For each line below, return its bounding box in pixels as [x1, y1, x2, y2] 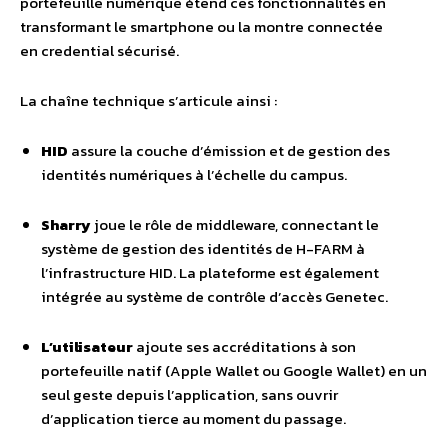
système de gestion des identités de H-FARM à [41, 237, 365, 260]
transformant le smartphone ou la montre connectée [20, 15, 383, 38]
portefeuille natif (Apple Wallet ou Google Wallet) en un [41, 359, 427, 382]
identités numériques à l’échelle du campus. [41, 163, 347, 186]
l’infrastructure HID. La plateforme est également [41, 261, 379, 284]
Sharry [41, 213, 91, 236]
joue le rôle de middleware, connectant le [91, 213, 379, 236]
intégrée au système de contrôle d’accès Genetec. [41, 285, 388, 308]
